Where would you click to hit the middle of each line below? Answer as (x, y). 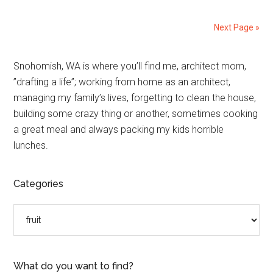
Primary (46, 68)
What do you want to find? (74, 266)
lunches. (31, 145)
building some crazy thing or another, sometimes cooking (136, 113)
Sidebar (46, 90)
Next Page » (236, 27)
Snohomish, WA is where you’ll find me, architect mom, (130, 66)
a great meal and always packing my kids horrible (119, 129)
